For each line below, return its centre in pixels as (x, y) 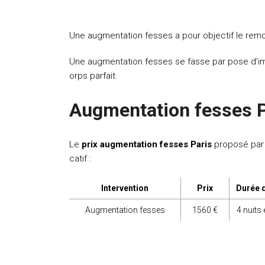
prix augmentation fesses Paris (148, 144)
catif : (80, 159)
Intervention (125, 188)
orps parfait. (93, 76)
